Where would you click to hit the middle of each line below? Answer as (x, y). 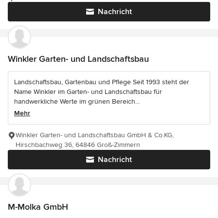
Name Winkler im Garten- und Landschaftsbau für (88, 92)
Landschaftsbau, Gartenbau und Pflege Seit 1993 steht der (102, 82)
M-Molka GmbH (38, 207)
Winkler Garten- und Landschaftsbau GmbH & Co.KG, (95, 135)
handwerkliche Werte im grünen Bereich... (77, 102)
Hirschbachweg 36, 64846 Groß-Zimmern (78, 145)
